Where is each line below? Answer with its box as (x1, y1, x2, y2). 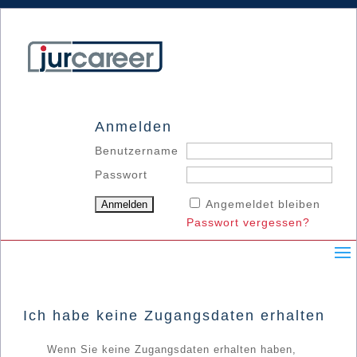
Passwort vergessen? (186, 216, 310, 229)
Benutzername (95, 144, 178, 158)
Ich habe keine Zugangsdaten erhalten (23, 308, 325, 324)
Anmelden (95, 119, 172, 135)
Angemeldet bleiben (206, 198, 320, 211)
